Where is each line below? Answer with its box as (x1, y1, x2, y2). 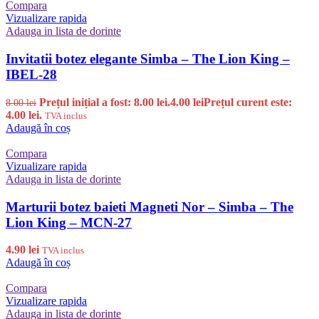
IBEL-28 (6, 67, 57, 83)
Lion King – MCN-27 (6, 214, 132, 230)
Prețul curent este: (204, 95, 292, 108)
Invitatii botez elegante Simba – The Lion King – (6, 51, 290, 67)
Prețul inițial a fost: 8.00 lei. (39, 95, 170, 108)
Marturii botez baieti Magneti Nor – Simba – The (6, 199, 293, 214)
